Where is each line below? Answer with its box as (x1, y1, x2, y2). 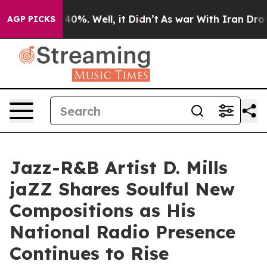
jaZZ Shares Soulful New (10, 178, 235, 200)
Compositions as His (10, 199, 195, 222)
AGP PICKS (7, 14, 55, 24)
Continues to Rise (10, 242, 169, 265)
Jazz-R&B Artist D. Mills (10, 156, 228, 179)
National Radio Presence (10, 221, 235, 243)
